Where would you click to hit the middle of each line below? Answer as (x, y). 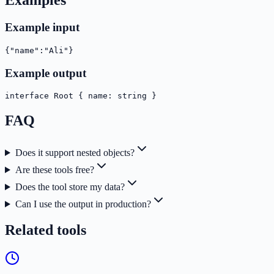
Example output (46, 73)
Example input (42, 28)
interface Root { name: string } (81, 96)
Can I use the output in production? (83, 204)
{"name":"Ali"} (39, 50)
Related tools (46, 230)
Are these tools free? (54, 170)
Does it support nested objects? (75, 153)
